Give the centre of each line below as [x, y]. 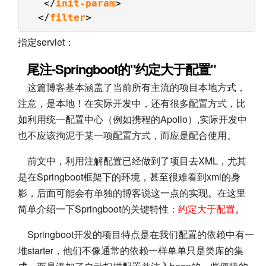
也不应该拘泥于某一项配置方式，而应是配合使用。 [127, 135]
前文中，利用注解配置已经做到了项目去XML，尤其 [132, 161]
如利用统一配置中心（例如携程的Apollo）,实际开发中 [132, 119]
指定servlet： [46, 42]
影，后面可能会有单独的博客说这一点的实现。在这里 [132, 193]
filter [67, 17]
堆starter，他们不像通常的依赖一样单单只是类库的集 [131, 251]
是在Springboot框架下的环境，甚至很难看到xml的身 [129, 177]
